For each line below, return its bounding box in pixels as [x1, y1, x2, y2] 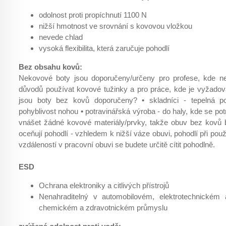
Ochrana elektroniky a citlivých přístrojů [39, 181, 169, 190]
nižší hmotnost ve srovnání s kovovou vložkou [39, 22, 192, 30]
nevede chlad [39, 33, 83, 41]
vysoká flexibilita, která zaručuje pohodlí [39, 44, 169, 52]
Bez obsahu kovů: [19, 63, 82, 71]
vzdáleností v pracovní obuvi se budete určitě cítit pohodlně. [19, 140, 215, 149]
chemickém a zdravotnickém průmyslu [39, 203, 167, 212]
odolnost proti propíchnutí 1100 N [39, 11, 147, 19]
